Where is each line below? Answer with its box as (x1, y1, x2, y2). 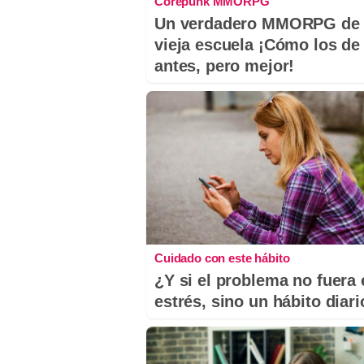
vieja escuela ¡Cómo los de (154, 36, 361, 54)
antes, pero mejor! (154, 57, 295, 76)
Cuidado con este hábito (154, 251, 290, 266)
